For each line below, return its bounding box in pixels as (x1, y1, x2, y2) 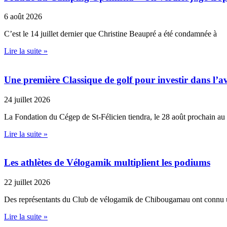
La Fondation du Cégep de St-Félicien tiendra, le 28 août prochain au (4, 112, 225, 121)
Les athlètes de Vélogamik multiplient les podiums (4, 157, 210, 168)
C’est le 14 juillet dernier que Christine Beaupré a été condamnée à (4, 29, 217, 39)
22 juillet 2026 (4, 178, 50, 187)
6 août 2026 (4, 12, 42, 21)
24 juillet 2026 (4, 95, 50, 104)
